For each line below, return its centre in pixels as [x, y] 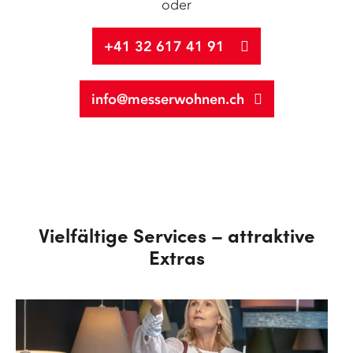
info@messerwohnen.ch [167, 99]
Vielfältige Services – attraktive [176, 234]
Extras [176, 256]
